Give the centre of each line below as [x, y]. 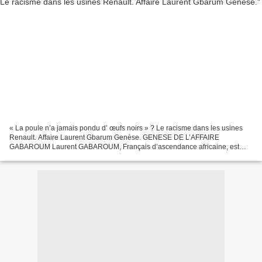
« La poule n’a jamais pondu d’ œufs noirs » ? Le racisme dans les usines [126, 128]
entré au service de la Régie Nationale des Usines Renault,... [106, 156]
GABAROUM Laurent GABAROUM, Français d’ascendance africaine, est [124, 146]
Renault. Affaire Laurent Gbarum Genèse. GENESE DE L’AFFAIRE [114, 137]
